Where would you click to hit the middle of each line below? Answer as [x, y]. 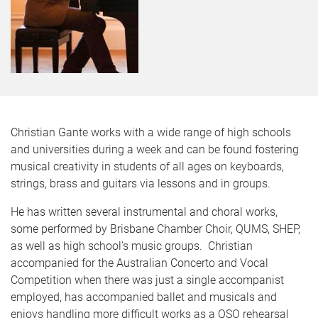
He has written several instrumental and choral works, [144, 212]
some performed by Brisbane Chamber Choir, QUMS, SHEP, [155, 229]
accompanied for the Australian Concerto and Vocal [139, 263]
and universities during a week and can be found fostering [155, 149]
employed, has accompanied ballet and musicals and [144, 297]
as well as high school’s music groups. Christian [132, 246]
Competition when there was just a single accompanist [147, 280]
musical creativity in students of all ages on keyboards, [147, 166]
